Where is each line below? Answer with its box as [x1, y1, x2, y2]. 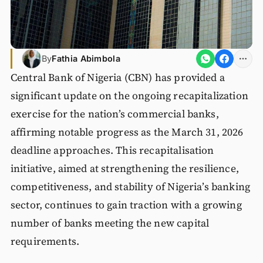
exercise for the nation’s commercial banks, [10, 106, 219, 121]
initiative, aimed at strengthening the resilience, [10, 161, 239, 176]
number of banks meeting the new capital [10, 215, 210, 230]
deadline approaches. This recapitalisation [10, 143, 214, 157]
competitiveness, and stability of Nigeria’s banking [10, 179, 251, 194]
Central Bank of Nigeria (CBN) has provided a [10, 70, 225, 85]
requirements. [10, 234, 79, 248]
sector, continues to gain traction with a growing [10, 197, 242, 212]
